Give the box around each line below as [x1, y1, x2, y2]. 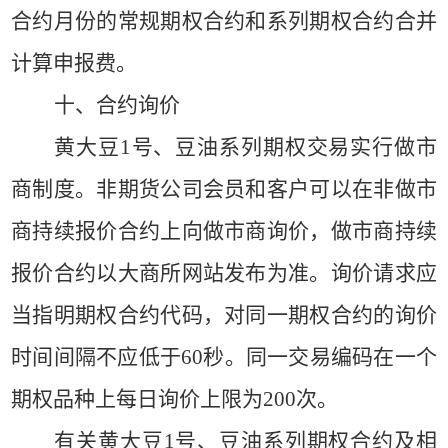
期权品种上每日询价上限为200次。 [11, 387, 339, 411]
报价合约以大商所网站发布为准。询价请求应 [11, 261, 437, 285]
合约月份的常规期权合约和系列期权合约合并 [11, 9, 437, 33]
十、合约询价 [54, 93, 181, 117]
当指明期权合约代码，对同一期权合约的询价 [11, 303, 437, 327]
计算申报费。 [11, 51, 143, 75]
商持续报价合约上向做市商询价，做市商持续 [11, 219, 437, 243]
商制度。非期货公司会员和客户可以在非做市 [11, 177, 437, 201]
